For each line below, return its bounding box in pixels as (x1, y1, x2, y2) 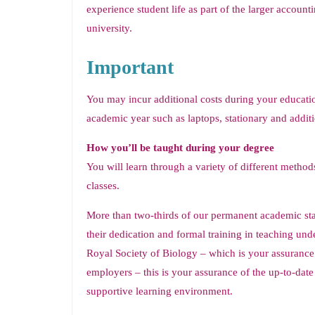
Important (86, 56, 174, 78)
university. (86, 22, 132, 34)
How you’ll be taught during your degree (86, 142, 274, 153)
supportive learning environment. (86, 285, 233, 297)
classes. (86, 180, 120, 191)
